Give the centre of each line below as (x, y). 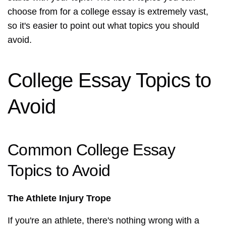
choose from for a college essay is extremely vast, (108, 12)
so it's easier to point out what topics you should (103, 26)
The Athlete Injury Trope (59, 199)
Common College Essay (92, 150)
